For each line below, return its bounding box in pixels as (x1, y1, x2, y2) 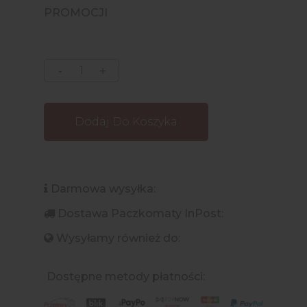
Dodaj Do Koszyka (75, 114, 177, 128)
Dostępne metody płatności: (47, 269, 205, 283)
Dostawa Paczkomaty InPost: (58, 206, 223, 220)
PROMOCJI (44, 5, 108, 19)
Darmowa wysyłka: (48, 182, 156, 195)
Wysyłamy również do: (56, 231, 180, 245)
